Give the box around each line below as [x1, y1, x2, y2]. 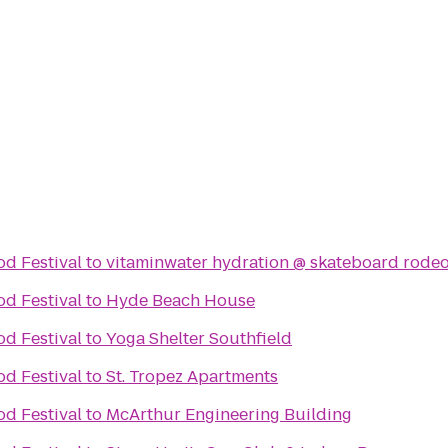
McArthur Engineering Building [106, 403, 352, 426]
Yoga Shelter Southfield [106, 327, 292, 350]
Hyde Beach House [106, 289, 255, 312]
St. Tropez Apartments [106, 365, 278, 388]
